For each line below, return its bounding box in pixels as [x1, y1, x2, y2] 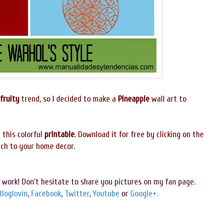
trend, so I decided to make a [19, 94, 118, 105]
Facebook [29, 188, 61, 199]
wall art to [149, 94, 186, 105]
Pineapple [118, 94, 149, 105]
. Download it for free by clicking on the [74, 129, 204, 140]
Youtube [93, 188, 119, 199]
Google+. [130, 188, 158, 199]
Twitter [65, 188, 89, 199]
